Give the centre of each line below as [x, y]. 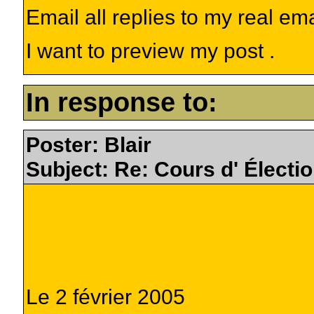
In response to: [121, 102]
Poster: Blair [88, 144]
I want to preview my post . [150, 50]
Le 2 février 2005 [105, 296]
